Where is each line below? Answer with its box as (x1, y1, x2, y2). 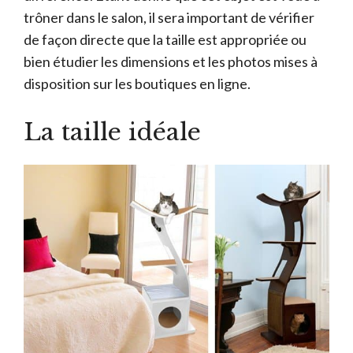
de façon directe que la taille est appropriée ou (24, 31, 307, 49)
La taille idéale (24, 117, 201, 147)
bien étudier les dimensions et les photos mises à (24, 53, 318, 71)
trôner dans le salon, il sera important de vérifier (24, 9, 314, 27)
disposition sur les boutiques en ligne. (24, 75, 251, 93)
